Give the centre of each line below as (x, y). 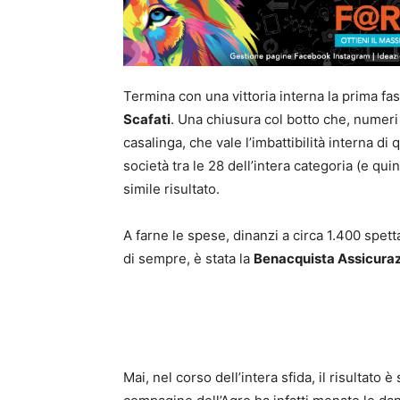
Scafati (147, 120)
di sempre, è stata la (188, 259)
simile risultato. (171, 189)
